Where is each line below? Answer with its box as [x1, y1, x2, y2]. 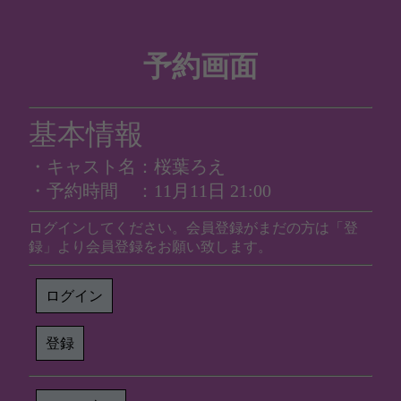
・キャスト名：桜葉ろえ [29, 156, 226, 176]
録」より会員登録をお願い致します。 [29, 238, 272, 254]
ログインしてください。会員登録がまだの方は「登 [29, 219, 358, 235]
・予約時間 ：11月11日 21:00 [29, 180, 271, 200]
